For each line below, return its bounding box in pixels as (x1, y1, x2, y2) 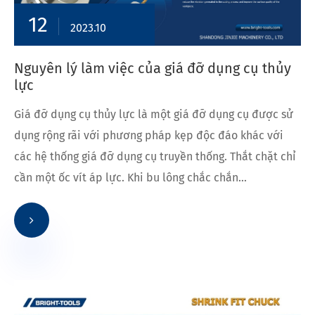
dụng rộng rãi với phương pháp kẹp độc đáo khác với (14, 128, 283, 142)
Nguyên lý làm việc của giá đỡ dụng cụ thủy (14, 59, 291, 77)
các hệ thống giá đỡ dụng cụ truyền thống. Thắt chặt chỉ (14, 149, 296, 163)
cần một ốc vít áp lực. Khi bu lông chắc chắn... (14, 170, 247, 184)
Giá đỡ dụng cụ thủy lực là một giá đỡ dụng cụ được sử (14, 107, 293, 121)
